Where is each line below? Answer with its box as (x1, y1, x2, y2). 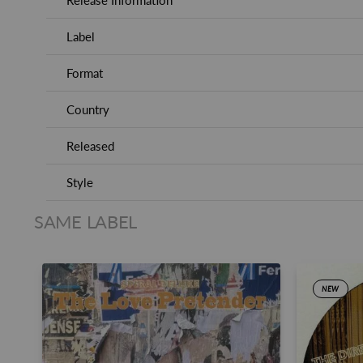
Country (66, 102, 109, 117)
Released (66, 139, 114, 153)
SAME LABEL (34, 211, 137, 233)
